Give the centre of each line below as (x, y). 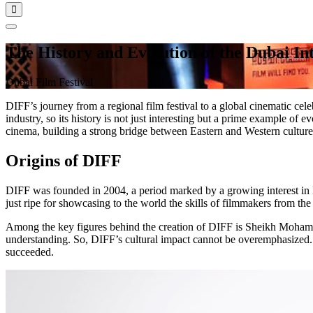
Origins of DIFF (64, 160)
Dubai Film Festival (49, 82)
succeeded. (30, 252)
